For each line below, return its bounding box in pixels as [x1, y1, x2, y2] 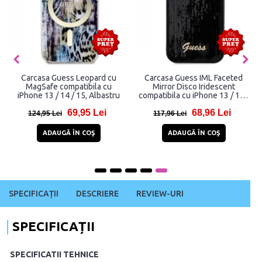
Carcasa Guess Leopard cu [20, 73, 116, 83]
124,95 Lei [27, 109, 62, 118]
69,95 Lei [67, 108, 106, 118]
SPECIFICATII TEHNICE [10, 250, 99, 260]
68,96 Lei [192, 108, 231, 118]
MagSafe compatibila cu [25, 82, 112, 92]
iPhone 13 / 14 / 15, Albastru [17, 91, 120, 101]
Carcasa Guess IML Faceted [144, 73, 243, 83]
